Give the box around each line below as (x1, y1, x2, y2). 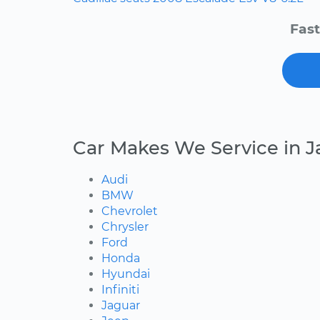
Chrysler (101, 220, 149, 234)
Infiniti (101, 283, 139, 297)
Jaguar (101, 299, 140, 313)
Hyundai (101, 267, 150, 281)
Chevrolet (101, 204, 158, 219)
